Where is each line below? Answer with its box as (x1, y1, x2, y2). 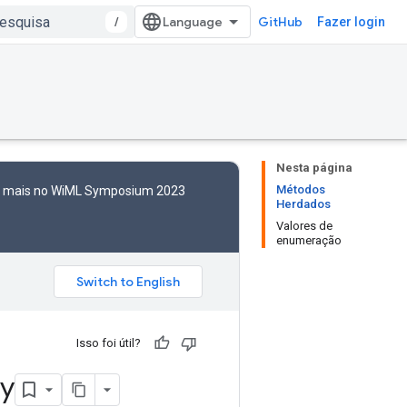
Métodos (276, 183, 325, 196)
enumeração (276, 233, 342, 247)
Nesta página (276, 161, 352, 174)
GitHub (258, 14, 303, 30)
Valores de (276, 219, 333, 233)
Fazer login (317, 15, 385, 29)
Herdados (276, 197, 331, 211)
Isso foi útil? (76, 336, 141, 350)
